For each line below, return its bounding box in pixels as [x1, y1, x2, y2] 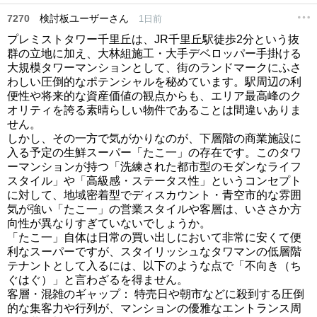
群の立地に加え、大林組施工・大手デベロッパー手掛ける [7, 47, 301, 59]
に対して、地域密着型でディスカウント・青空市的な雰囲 [7, 189, 301, 201]
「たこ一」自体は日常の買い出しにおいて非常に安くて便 [7, 231, 301, 243]
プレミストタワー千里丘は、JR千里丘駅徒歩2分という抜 [7, 33, 299, 45]
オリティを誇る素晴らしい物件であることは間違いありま [7, 104, 301, 116]
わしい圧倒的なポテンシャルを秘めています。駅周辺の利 [7, 76, 301, 88]
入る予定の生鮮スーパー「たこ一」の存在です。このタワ [7, 146, 301, 158]
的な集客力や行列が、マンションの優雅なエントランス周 [7, 302, 301, 314]
